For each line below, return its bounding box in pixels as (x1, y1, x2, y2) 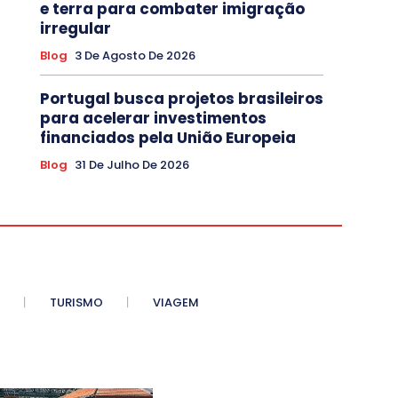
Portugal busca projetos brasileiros (39, 88, 323, 110)
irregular (39, 18, 111, 40)
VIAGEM (153, 294, 199, 312)
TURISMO (50, 294, 103, 312)
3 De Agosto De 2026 (74, 47, 195, 65)
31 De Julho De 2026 (74, 156, 189, 174)
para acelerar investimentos (39, 107, 267, 130)
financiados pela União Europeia (39, 127, 296, 149)
